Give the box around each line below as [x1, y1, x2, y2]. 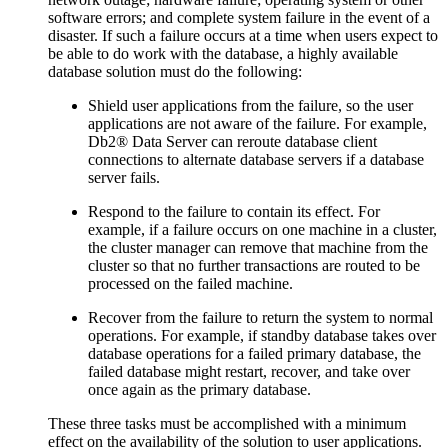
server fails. [88, 168, 160, 186]
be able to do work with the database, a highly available [48, 44, 398, 62]
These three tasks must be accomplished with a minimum [48, 414, 406, 432]
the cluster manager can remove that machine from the [88, 238, 428, 256]
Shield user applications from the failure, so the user [88, 96, 413, 114]
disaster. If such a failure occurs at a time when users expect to [48, 26, 438, 44]
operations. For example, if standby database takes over [88, 326, 436, 344]
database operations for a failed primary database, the [88, 344, 421, 362]
